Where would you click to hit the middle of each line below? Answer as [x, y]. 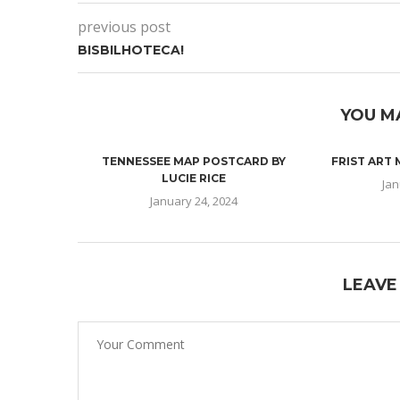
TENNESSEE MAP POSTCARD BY [193, 161]
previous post [124, 27]
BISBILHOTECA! [131, 50]
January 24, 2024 [193, 201]
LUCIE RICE [193, 178]
